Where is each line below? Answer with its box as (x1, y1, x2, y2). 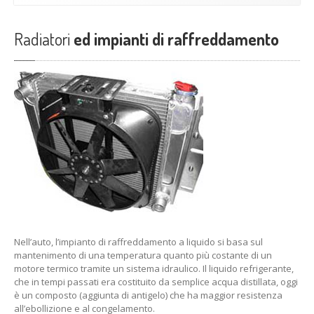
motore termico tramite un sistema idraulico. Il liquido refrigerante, (14, 262, 294, 275)
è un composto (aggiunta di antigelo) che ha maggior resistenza (14, 289, 282, 301)
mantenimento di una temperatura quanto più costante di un (14, 249, 272, 261)
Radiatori (14, 28, 70, 50)
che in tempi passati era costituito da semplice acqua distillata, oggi (14, 275, 298, 288)
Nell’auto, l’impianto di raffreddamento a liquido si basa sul (14, 235, 263, 248)
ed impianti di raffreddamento (70, 28, 279, 50)
